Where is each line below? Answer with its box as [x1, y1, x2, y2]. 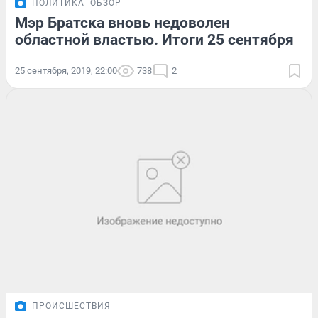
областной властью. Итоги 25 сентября [15, 31, 294, 49]
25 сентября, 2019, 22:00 [15, 65, 117, 77]
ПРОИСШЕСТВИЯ [32, 300, 111, 311]
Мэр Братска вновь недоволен [15, 14, 230, 32]
